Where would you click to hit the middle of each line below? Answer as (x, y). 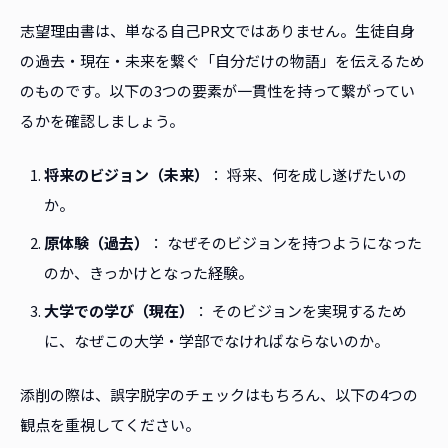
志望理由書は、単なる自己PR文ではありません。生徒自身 (217, 31)
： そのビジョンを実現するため (300, 311)
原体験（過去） (96, 243)
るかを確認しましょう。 (102, 121)
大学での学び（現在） (119, 311)
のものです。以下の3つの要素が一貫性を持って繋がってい (217, 91)
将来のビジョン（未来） (126, 175)
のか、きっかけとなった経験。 (148, 273)
